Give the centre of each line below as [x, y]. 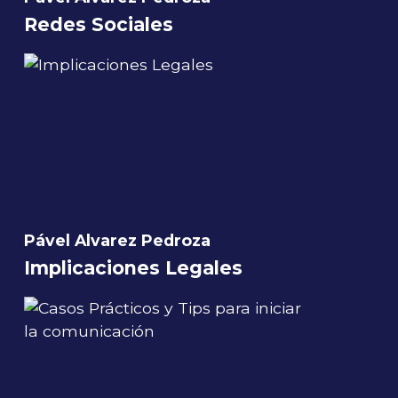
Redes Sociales [99, 25]
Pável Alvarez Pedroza [117, 241]
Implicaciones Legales [133, 268]
